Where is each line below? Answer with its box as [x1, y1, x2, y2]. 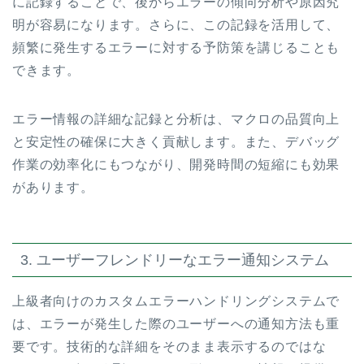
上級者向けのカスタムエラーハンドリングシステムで [12, 293, 340, 308]
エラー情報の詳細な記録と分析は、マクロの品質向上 [12, 111, 340, 126]
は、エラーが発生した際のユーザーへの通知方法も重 [12, 316, 340, 331]
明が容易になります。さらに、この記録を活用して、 [12, 17, 340, 32]
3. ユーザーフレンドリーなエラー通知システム [20, 250, 329, 268]
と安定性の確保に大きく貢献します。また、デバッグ [12, 134, 340, 149]
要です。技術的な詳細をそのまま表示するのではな [12, 339, 327, 353]
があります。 [12, 180, 94, 194]
